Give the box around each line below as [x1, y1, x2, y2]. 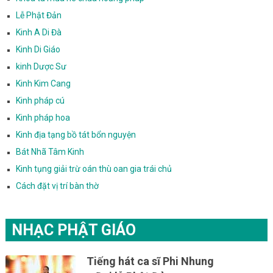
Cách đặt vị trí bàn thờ [15, 180, 99, 191]
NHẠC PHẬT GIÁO [11, 221, 136, 239]
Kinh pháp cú [15, 95, 65, 105]
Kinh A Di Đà [15, 27, 62, 37]
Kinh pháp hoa [15, 112, 70, 122]
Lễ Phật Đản [15, 10, 62, 20]
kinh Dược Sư [15, 61, 66, 71]
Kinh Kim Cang [15, 78, 71, 88]
